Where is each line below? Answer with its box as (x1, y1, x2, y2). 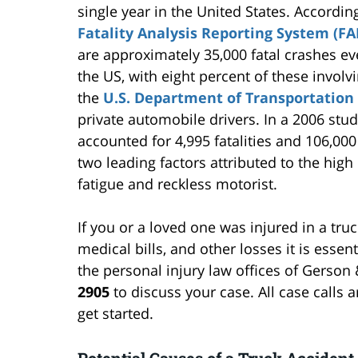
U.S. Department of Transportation (103, 87, 354, 107)
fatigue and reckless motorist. (78, 173, 277, 193)
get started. (78, 303, 153, 323)
